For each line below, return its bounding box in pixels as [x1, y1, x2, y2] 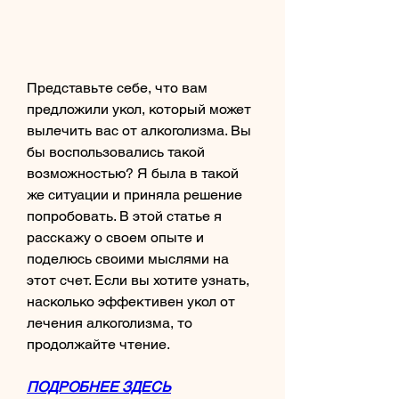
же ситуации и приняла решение [27, 185, 242, 203]
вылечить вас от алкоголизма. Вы [27, 121, 251, 139]
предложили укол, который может [27, 100, 251, 118]
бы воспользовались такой [27, 142, 205, 160]
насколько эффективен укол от [27, 292, 235, 310]
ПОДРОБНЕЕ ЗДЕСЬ [27, 378, 171, 395]
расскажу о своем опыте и [27, 228, 204, 246]
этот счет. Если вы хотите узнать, [27, 271, 249, 289]
